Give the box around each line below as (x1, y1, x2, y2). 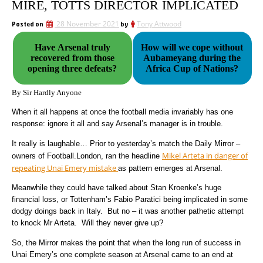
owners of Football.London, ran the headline (12, 151, 162, 160)
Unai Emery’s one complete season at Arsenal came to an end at (12, 249, 233, 259)
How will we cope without (141, 42, 244, 52)
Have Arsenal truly (34, 42, 110, 52)
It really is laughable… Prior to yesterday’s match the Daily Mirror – (12, 139, 240, 148)
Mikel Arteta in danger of (162, 150, 248, 161)
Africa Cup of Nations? (146, 63, 239, 73)
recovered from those (30, 53, 114, 63)
